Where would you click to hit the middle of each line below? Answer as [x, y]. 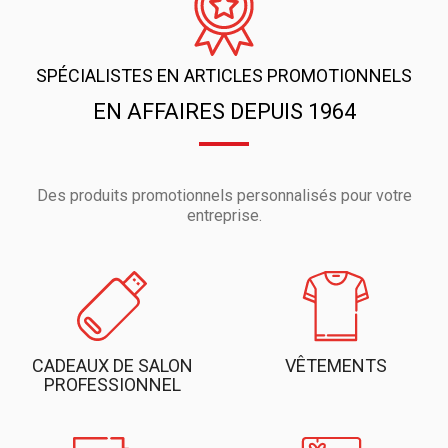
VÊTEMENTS [336, 366]
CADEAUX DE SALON [112, 366]
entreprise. [224, 216]
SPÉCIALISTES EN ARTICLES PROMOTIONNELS [224, 76]
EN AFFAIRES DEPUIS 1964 [224, 112]
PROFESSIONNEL [112, 385]
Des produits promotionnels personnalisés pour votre [224, 196]
